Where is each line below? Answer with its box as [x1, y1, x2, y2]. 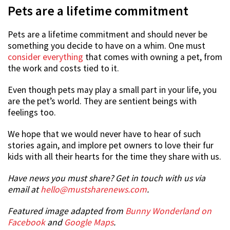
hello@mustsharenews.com [41, 184, 147, 196]
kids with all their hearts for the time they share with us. [8, 151, 221, 163]
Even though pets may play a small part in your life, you [8, 84, 217, 96]
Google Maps [64, 217, 113, 228]
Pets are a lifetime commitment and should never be [8, 29, 207, 41]
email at [8, 184, 41, 196]
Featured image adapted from [8, 205, 125, 217]
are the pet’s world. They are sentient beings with [8, 95, 197, 107]
